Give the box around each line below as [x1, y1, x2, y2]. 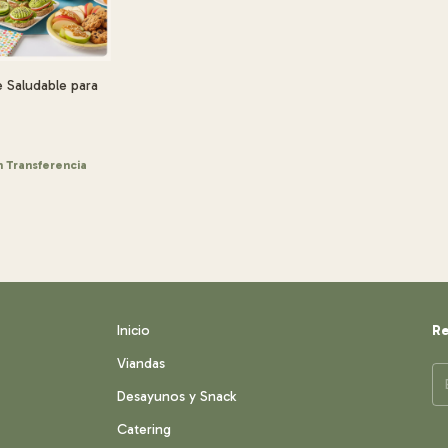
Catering [117, 421, 172, 439]
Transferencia [6, 158, 88, 173]
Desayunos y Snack [117, 388, 237, 406]
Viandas [117, 355, 166, 373]
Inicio [117, 322, 151, 340]
